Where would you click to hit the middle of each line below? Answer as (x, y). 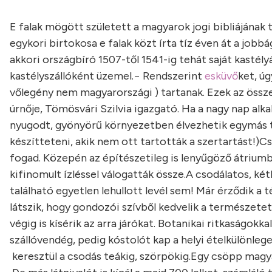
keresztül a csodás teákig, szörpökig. (100, 256)
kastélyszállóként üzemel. (72, 76)
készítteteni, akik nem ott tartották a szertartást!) (134, 141)
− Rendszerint (169, 76)
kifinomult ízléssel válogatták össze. (98, 174)
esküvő (221, 76)
